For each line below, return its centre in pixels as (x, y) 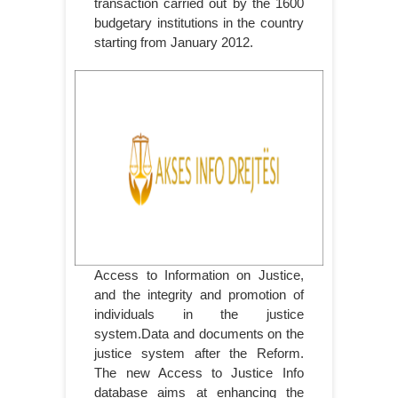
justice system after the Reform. (199, 354)
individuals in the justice (199, 314)
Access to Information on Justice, (199, 275)
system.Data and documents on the (199, 334)
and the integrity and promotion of (199, 295)
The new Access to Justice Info (199, 373)
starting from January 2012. (174, 43)
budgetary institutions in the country (199, 23)
